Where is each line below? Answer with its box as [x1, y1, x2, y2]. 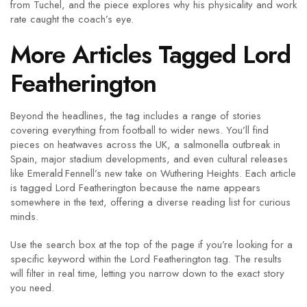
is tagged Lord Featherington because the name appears [10, 180, 260, 195]
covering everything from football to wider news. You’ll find [10, 123, 269, 138]
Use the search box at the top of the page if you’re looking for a [10, 237, 293, 252]
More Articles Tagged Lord [10, 36, 291, 73]
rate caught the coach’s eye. [10, 12, 134, 27]
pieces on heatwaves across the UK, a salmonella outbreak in [10, 137, 280, 152]
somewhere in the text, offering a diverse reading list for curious [10, 195, 291, 210]
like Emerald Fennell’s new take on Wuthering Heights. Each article [10, 166, 296, 181]
